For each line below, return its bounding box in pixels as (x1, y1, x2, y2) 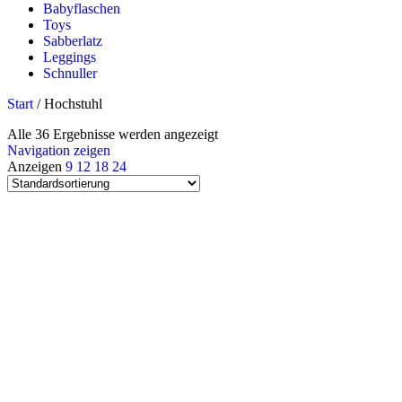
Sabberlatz (43, 33, 102, 49)
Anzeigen (7, 159, 66, 175)
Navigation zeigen (7, 143, 110, 159)
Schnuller (43, 66, 97, 82)
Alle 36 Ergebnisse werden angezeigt (7, 127, 218, 143)
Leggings (43, 49, 96, 66)
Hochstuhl (44, 96, 102, 112)
